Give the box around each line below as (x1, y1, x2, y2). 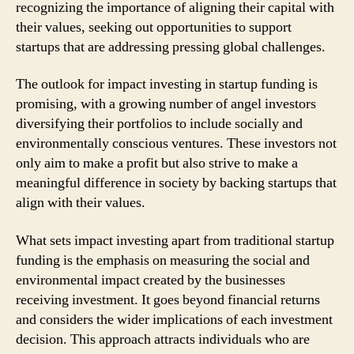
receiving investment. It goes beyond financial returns (16, 290, 320, 309)
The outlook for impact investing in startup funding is (16, 75, 318, 93)
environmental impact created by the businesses (16, 270, 285, 289)
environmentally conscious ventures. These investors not (16, 134, 337, 153)
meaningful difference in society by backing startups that (16, 174, 337, 192)
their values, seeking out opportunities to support (16, 17, 292, 36)
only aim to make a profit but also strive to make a (16, 154, 298, 172)
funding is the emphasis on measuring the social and (16, 250, 310, 269)
